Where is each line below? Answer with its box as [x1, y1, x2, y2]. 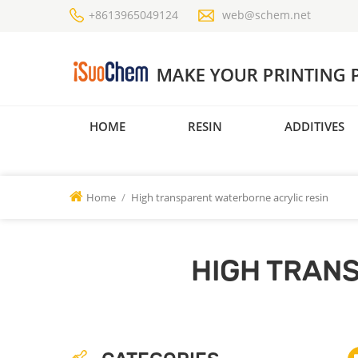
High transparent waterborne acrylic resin [131, 190, 328, 205]
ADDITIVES [284, 117, 344, 134]
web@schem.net [222, 7, 311, 22]
